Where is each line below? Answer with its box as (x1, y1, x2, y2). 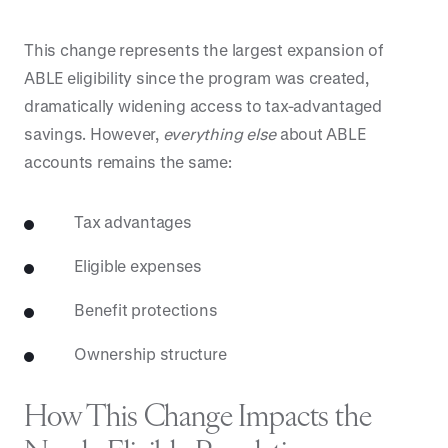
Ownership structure (74, 344, 227, 363)
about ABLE (276, 124, 366, 143)
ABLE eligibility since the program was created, (24, 68, 369, 87)
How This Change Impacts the (24, 402, 372, 434)
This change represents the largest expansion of (24, 40, 384, 59)
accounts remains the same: (24, 152, 232, 171)
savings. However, (24, 124, 159, 143)
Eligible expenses (74, 256, 202, 275)
